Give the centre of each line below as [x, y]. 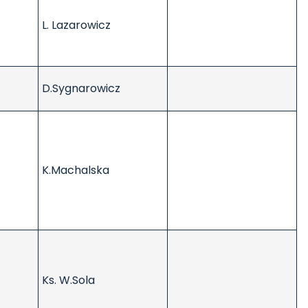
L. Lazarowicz [76, 25]
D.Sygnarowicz [81, 89]
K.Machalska [78, 170]
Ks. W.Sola [68, 280]
